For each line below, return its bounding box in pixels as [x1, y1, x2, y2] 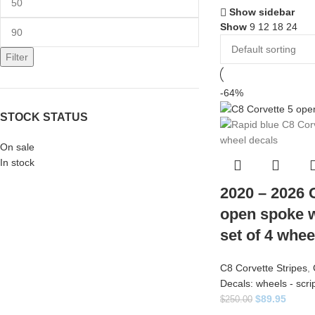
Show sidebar [229, 6, 295, 18]
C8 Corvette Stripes [219, 262, 307, 274]
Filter [6, 51, 28, 63]
